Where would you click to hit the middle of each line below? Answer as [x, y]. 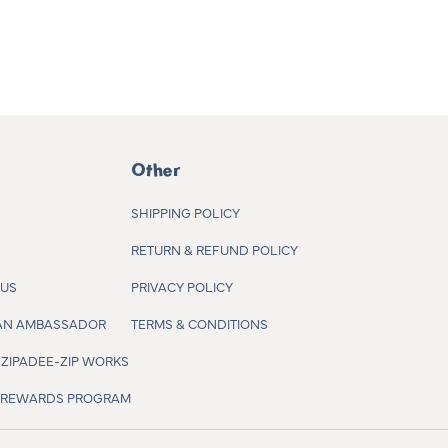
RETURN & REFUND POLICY [214, 248]
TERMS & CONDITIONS [199, 322]
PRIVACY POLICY [181, 285]
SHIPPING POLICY [185, 211]
